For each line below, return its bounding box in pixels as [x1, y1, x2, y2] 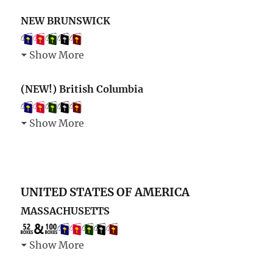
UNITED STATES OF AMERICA [21, 185, 190, 200]
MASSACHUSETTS [21, 205, 110, 218]
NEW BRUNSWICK [21, 15, 111, 27]
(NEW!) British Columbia [21, 83, 144, 96]
